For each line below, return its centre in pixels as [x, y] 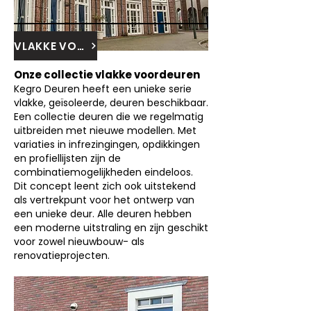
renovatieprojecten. [62, 255]
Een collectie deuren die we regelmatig [109, 117]
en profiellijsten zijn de [67, 158]
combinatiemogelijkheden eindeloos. [103, 172]
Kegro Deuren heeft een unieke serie [103, 89]
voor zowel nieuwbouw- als [79, 242]
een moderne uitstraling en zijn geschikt [111, 228]
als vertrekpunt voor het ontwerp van [104, 200]
